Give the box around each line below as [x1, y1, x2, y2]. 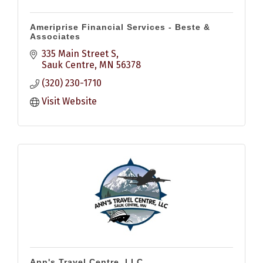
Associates [30, 32, 80, 42]
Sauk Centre [42, 59, 95, 71]
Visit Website [42, 96, 97, 107]
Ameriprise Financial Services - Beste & [30, 22, 210, 32]
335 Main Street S [42, 48, 116, 60]
